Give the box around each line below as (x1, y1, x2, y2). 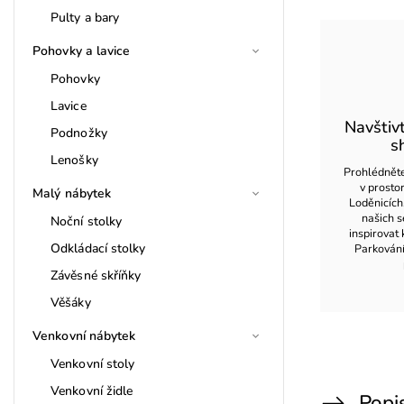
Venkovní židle (50, 381, 133, 399)
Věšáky (50, 293, 91, 311)
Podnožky (50, 124, 107, 142)
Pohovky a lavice (32, 41, 131, 60)
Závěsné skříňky (50, 266, 142, 284)
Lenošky (50, 151, 98, 169)
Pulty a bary (50, 8, 120, 26)
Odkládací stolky (50, 239, 146, 257)
